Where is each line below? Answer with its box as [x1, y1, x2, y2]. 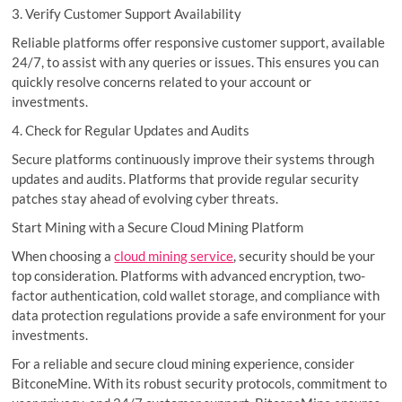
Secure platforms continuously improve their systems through [12, 150, 375, 167]
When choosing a [12, 247, 115, 264]
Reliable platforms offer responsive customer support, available [12, 33, 386, 50]
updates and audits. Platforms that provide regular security [12, 170, 360, 187]
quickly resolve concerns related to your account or [12, 73, 312, 90]
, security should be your [233, 247, 376, 264]
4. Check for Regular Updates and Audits [12, 121, 253, 138]
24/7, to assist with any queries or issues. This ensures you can [12, 53, 380, 70]
